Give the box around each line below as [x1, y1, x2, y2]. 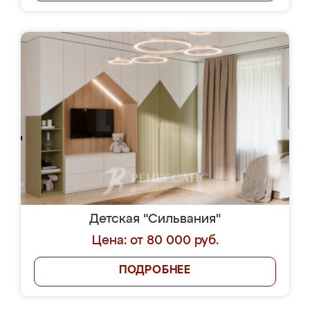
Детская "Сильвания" [89, 213, 221, 226]
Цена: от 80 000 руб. [91, 235, 219, 247]
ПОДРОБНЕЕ [118, 265, 192, 276]
